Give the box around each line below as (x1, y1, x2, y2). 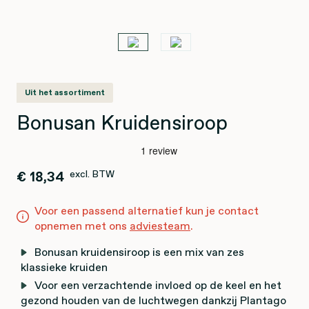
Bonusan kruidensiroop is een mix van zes (34, 244, 244, 259)
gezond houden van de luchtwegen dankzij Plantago (21, 292, 286, 308)
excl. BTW (70, 167, 114, 181)
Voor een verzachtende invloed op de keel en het (34, 277, 281, 292)
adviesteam (130, 218, 190, 233)
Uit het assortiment (25, 87, 105, 98)
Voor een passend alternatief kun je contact (34, 203, 259, 218)
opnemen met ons (34, 218, 130, 233)
